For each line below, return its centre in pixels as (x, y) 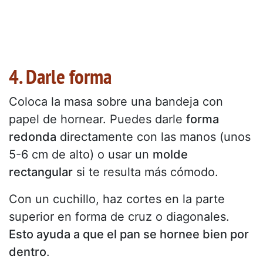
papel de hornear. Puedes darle (97, 119)
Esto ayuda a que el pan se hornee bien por (129, 234)
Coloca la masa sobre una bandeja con (116, 101)
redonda (33, 136)
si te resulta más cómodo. (146, 172)
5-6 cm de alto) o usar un (81, 154)
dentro (28, 252)
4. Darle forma (60, 76)
